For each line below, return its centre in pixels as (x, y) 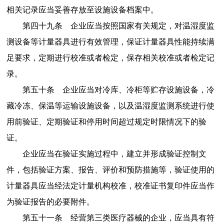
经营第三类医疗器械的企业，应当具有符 (142, 217)
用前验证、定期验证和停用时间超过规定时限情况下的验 (106, 121)
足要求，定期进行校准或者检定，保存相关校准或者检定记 (110, 57)
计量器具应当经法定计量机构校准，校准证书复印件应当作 (110, 185)
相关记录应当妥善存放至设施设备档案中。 (82, 9)
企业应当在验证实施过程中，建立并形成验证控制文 (114, 153)
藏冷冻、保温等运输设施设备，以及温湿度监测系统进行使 (110, 105)
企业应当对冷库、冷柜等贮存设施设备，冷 (138, 89)
